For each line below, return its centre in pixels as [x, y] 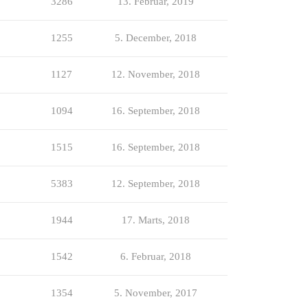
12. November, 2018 [156, 74]
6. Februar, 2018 [156, 256]
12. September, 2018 [156, 183]
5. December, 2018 [156, 37]
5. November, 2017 [156, 293]
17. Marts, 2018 [156, 220]
